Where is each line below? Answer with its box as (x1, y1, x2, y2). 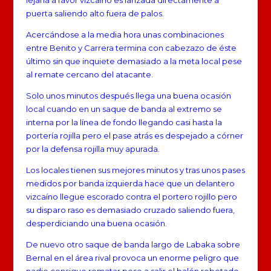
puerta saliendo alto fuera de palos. (25, 8, 164, 18)
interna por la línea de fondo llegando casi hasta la (25, 117, 222, 127)
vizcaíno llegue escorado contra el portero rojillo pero (25, 191, 237, 201)
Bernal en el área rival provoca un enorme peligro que (25, 252, 239, 263)
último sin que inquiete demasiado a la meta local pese (25, 56, 242, 66)
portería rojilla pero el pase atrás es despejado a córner (25, 130, 243, 140)
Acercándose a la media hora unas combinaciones (25, 29, 224, 39)
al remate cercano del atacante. (25, 69, 153, 79)
